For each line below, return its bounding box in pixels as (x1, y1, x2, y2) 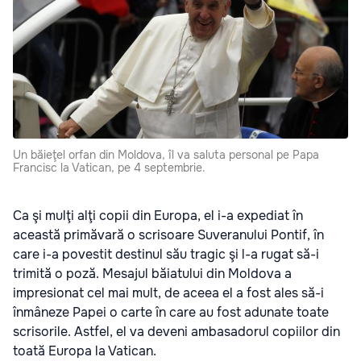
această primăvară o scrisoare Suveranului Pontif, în (13, 226, 324, 244)
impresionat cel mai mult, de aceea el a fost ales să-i (13, 284, 324, 302)
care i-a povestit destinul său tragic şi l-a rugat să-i (13, 246, 319, 263)
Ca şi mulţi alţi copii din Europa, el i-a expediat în (13, 207, 303, 225)
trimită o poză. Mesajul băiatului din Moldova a (13, 265, 292, 283)
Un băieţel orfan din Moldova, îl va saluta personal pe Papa (13, 147, 319, 163)
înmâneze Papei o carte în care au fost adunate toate (13, 304, 329, 322)
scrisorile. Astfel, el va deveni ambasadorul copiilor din (13, 323, 340, 341)
